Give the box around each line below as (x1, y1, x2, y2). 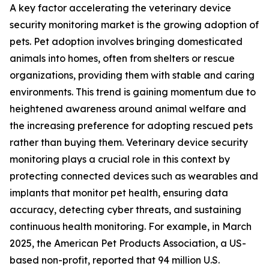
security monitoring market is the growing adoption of (10, 19, 259, 31)
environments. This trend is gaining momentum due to (10, 86, 256, 98)
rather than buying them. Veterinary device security (10, 136, 248, 149)
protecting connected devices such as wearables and (10, 170, 258, 183)
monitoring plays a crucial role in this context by (10, 153, 230, 166)
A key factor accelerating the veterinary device (10, 2, 231, 14)
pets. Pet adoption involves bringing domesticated (10, 35, 243, 48)
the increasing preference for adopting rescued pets (10, 119, 253, 132)
